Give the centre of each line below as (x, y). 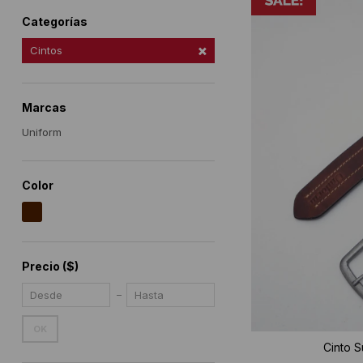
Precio (42, 267)
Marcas (44, 108)
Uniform (41, 132)
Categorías (54, 22)
